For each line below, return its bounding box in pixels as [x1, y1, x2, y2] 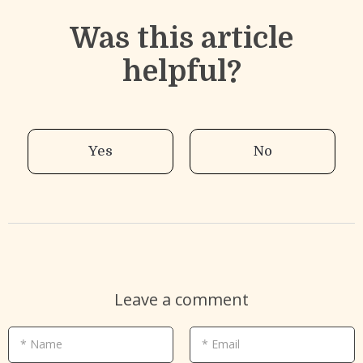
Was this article [70, 21, 293, 55]
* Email [202, 335, 240, 352]
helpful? [122, 54, 241, 88]
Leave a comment [114, 288, 249, 310]
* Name [20, 335, 62, 352]
